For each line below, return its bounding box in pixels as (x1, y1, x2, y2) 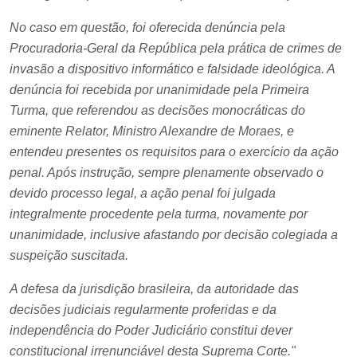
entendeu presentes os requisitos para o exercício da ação (10, 144, 339, 159)
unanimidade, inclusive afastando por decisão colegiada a (10, 227, 338, 241)
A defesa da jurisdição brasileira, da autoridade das (10, 281, 299, 296)
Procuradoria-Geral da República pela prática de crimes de (10, 41, 342, 55)
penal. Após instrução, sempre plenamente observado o (10, 165, 324, 179)
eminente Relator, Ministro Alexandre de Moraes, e (10, 124, 294, 138)
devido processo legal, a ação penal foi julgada (10, 186, 276, 200)
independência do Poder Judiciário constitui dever (10, 323, 292, 337)
